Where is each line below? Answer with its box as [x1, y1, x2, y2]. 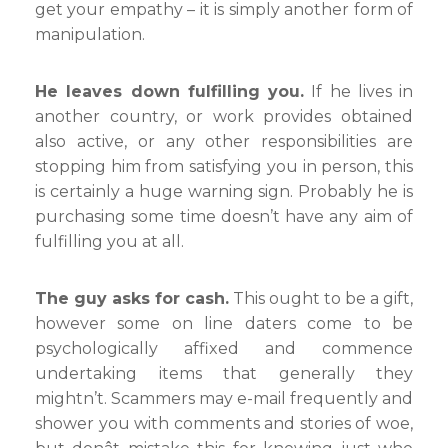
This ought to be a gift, [229, 289, 413, 308]
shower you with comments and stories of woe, [35, 414, 413, 433]
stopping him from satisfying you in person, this [35, 157, 413, 176]
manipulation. [35, 25, 145, 44]
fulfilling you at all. [35, 232, 184, 251]
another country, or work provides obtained [35, 107, 413, 126]
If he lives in [304, 82, 413, 101]
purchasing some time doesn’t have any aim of [35, 207, 413, 226]
